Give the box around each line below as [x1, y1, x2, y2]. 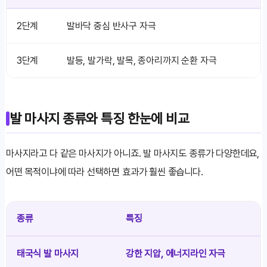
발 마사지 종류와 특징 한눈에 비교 [10, 108, 190, 128]
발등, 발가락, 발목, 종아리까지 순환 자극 [66, 54, 217, 67]
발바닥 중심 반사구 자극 [66, 19, 156, 33]
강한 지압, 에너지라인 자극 [125, 246, 226, 260]
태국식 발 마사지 [16, 246, 79, 260]
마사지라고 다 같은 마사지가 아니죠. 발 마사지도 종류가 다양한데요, [6, 146, 260, 160]
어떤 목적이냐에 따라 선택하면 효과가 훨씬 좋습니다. [6, 164, 203, 178]
